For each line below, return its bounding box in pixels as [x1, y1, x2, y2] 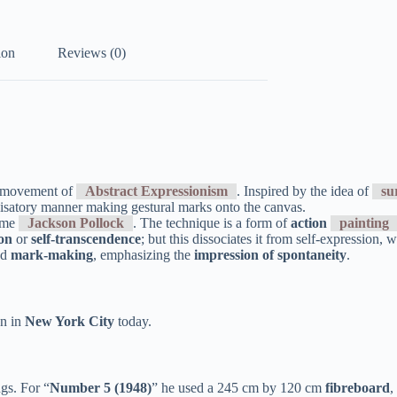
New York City [25, 313, 114, 329]
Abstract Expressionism [85, 183, 228, 198]
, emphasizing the [93, 246, 194, 262]
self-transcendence [31, 230, 141, 246]
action [291, 214, 331, 230]
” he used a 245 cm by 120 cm [152, 379, 325, 395]
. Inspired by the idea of [237, 183, 372, 198]
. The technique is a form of [133, 214, 291, 230]
